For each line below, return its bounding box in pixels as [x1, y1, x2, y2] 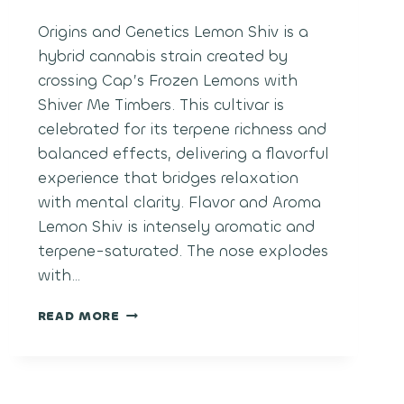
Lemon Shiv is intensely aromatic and [37, 216, 315, 238]
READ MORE [37, 308, 120, 325]
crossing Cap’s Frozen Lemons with [37, 70, 298, 92]
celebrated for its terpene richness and [37, 119, 326, 141]
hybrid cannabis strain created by [37, 46, 288, 68]
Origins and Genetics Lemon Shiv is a [37, 22, 308, 43]
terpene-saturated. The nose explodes [37, 241, 328, 262]
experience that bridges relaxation [37, 168, 298, 189]
